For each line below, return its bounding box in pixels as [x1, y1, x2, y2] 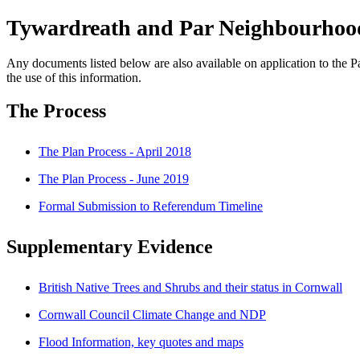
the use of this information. [6, 70, 141, 84]
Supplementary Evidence [6, 236, 213, 258]
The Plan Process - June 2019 [39, 172, 189, 186]
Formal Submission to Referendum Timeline [39, 199, 263, 214]
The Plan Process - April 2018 [39, 145, 191, 159]
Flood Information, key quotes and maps [39, 335, 243, 350]
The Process [6, 100, 106, 122]
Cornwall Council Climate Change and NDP [39, 308, 266, 322]
